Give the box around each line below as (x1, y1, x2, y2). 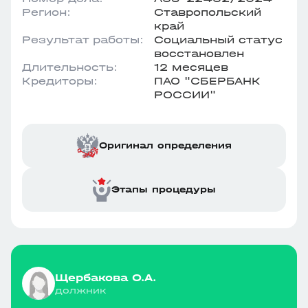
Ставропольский (154, 5, 261, 19)
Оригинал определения (99, 140, 232, 151)
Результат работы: (22, 33, 144, 46)
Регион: (22, 5, 71, 19)
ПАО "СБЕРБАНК (154, 74, 261, 87)
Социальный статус (154, 33, 283, 46)
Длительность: (22, 60, 118, 74)
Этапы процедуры (111, 184, 216, 195)
